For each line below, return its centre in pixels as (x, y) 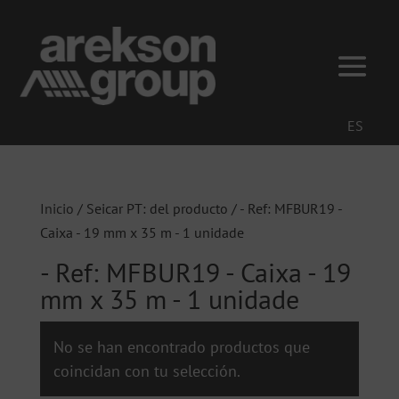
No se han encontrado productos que (181, 347)
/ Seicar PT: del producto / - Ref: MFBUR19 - (208, 209)
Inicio (57, 209)
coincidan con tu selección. (147, 371)
